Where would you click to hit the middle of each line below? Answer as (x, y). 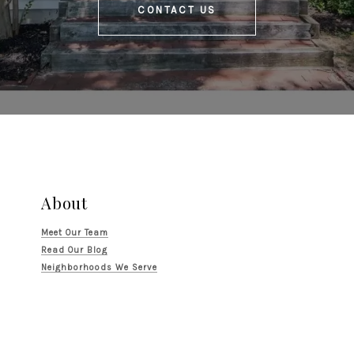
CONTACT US (177, 10)
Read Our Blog (74, 250)
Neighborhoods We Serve (99, 267)
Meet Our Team (75, 232)
